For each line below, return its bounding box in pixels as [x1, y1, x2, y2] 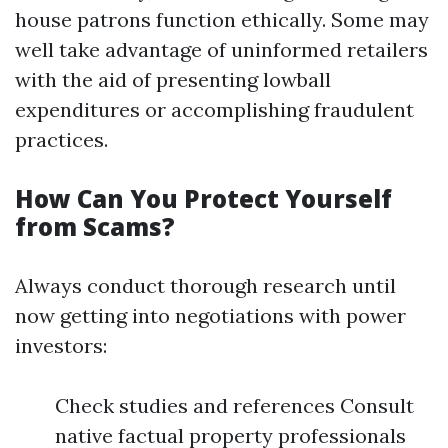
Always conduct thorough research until [15, 273, 396, 299]
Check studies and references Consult [55, 393, 414, 419]
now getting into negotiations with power [15, 303, 406, 329]
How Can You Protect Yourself [15, 182, 392, 216]
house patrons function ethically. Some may [15, 7, 429, 33]
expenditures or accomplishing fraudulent [15, 97, 414, 123]
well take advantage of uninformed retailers [15, 37, 428, 63]
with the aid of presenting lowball [15, 67, 331, 93]
